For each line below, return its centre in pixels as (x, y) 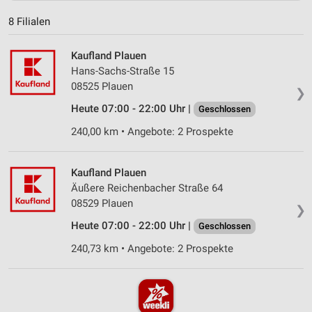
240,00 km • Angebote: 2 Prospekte (152, 131)
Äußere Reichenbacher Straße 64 (147, 188)
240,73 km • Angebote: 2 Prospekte (152, 248)
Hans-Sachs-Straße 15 (123, 71)
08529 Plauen (102, 203)
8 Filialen (29, 21)
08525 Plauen (102, 86)
